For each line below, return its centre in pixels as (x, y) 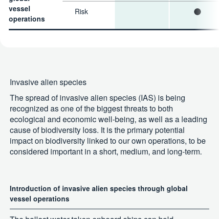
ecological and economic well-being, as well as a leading (109, 119)
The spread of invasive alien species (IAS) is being (98, 98)
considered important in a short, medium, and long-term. (106, 152)
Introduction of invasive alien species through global (99, 188)
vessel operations (40, 199)
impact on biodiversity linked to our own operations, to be (108, 141)
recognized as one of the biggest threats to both (91, 109)
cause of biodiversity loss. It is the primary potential (97, 130)
